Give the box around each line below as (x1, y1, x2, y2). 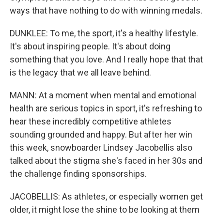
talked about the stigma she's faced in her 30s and (10, 155, 202, 166)
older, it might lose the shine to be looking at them (10, 204, 200, 215)
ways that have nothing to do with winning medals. (10, 5, 202, 15)
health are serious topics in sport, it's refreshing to (10, 103, 202, 113)
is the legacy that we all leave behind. (10, 67, 151, 77)
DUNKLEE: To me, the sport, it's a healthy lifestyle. (10, 28, 198, 38)
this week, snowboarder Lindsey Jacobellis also (10, 142, 192, 153)
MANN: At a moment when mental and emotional (10, 90, 196, 100)
